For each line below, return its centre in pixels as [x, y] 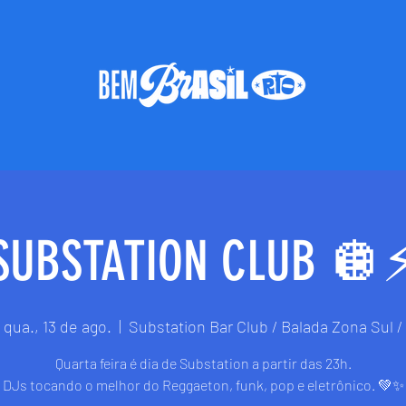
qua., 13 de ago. [58, 326]
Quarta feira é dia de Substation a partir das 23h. [203, 363]
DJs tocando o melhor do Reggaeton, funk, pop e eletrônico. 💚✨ [203, 385]
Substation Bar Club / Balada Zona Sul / [266, 326]
